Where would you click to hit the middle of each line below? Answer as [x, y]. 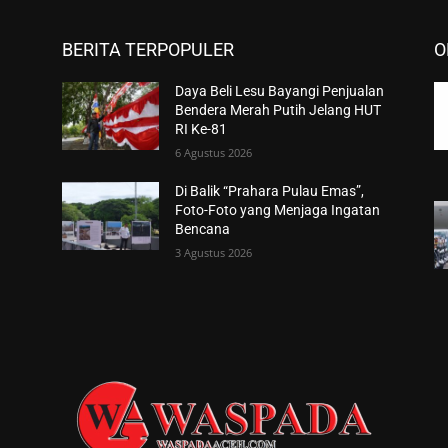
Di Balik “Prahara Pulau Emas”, [270, 190]
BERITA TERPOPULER [148, 49]
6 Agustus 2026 [214, 152]
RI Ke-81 [201, 128]
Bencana [203, 228]
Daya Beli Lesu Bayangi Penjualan [280, 90]
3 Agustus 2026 [214, 252]
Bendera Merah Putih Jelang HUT [278, 109]
